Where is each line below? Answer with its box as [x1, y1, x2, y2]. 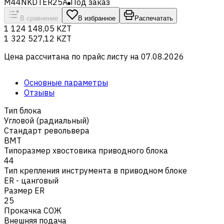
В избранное [78, 14, 115, 22]
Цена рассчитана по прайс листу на [4, 51, 139, 61]
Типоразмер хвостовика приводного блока [4, 145, 168, 155]
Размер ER [4, 185, 44, 195]
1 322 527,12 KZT [4, 33, 71, 43]
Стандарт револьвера [4, 125, 89, 135]
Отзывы [24, 87, 54, 97]
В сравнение [20, 14, 58, 22]
